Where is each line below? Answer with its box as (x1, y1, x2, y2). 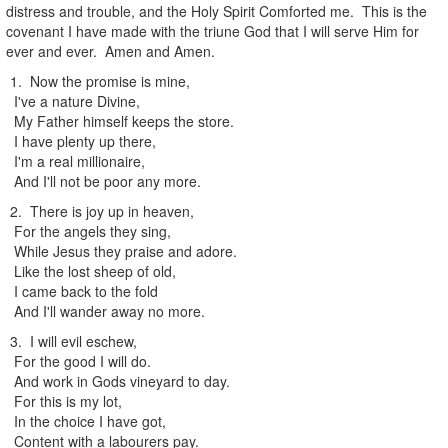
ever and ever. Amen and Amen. (6, 40, 215, 61)
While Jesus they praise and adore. (6, 240, 237, 261)
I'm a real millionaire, (6, 150, 145, 171)
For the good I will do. (6, 350, 151, 371)
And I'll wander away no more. (6, 300, 205, 321)
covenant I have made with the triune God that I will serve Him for (6, 20, 419, 41)
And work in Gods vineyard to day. (6, 370, 230, 391)
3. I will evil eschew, (6, 330, 137, 351)
